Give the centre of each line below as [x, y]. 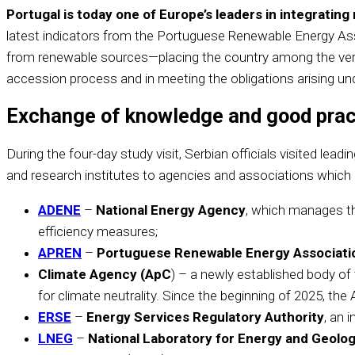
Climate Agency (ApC [105, 275]
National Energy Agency [171, 210]
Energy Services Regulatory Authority [205, 317]
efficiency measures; [98, 232]
